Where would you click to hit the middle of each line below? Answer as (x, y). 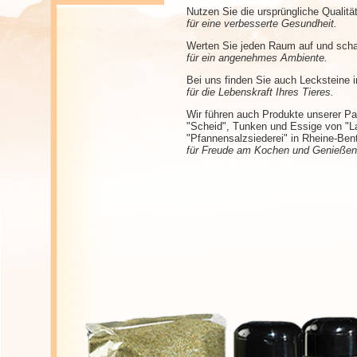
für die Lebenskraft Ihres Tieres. (260, 92)
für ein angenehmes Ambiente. (257, 57)
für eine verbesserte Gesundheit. (262, 23)
